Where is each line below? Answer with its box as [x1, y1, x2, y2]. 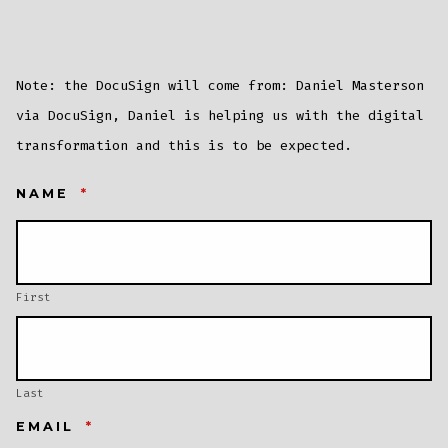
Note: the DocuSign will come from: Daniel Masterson [16, 77, 425, 95]
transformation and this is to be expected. [16, 137, 353, 155]
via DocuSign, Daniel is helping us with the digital [16, 107, 425, 125]
